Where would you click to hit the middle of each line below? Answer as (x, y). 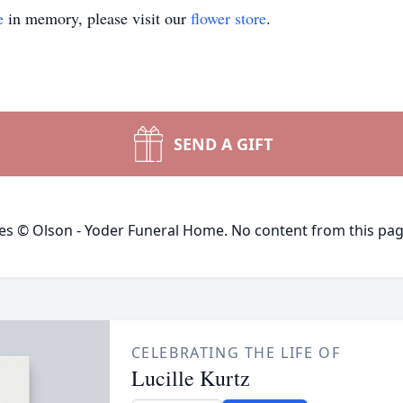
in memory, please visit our (97, 18)
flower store (228, 18)
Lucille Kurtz (190, 378)
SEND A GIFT (223, 144)
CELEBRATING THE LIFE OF (236, 353)
